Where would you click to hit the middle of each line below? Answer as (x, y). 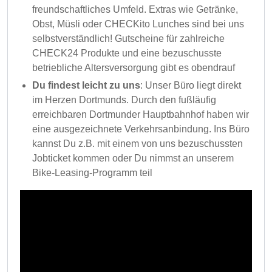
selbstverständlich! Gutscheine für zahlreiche (128, 39)
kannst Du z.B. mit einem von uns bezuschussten (138, 144)
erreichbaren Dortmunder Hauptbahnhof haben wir (141, 114)
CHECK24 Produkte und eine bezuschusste (127, 53)
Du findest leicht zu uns (86, 85)
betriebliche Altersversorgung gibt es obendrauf (134, 68)
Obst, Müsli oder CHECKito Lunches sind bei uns (138, 24)
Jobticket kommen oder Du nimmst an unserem (133, 158)
